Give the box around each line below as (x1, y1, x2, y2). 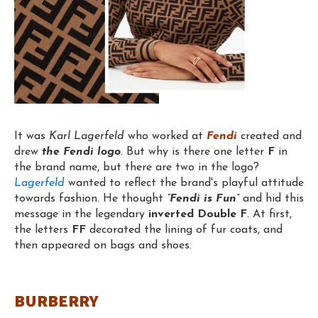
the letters (14, 224, 72, 236)
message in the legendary (14, 208, 148, 220)
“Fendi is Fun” (167, 192, 239, 204)
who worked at (124, 130, 207, 142)
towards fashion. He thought (14, 192, 167, 204)
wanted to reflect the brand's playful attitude (68, 177, 304, 189)
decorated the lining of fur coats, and (86, 224, 283, 236)
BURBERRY (14, 288, 99, 314)
